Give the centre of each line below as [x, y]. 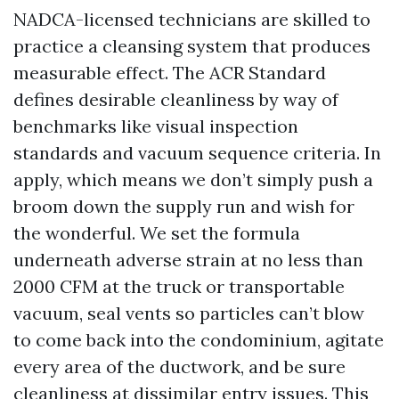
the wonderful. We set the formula [157, 233]
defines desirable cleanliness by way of [176, 99]
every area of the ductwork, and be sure [179, 366]
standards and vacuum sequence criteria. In [197, 153]
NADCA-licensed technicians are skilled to [192, 19]
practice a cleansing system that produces [192, 46]
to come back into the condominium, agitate [199, 340]
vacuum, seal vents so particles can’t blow [189, 313]
